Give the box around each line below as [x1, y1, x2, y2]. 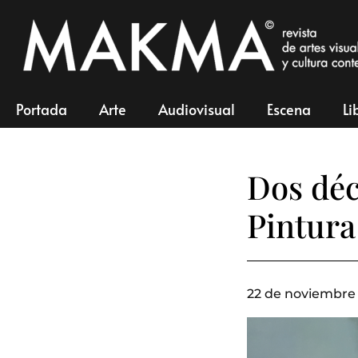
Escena [267, 99, 311, 119]
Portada [16, 99, 67, 119]
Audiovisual [158, 99, 235, 119]
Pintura [247, 204, 356, 246]
